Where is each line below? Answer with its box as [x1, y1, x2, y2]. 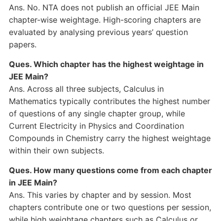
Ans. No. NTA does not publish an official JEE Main [8, 2, 199, 12]
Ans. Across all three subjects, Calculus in [8, 84, 164, 94]
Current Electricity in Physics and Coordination [8, 121, 184, 131]
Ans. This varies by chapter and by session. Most [8, 190, 191, 200]
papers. [8, 39, 37, 49]
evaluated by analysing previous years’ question [8, 27, 188, 37]
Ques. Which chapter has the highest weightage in [8, 59, 204, 69]
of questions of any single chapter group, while [8, 109, 185, 118]
